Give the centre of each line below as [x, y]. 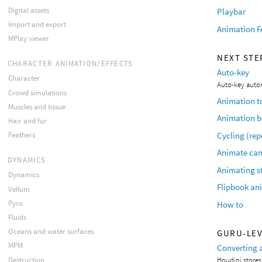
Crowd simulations [37, 92]
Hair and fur [27, 120]
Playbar [232, 12]
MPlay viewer [28, 39]
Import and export [37, 24]
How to [230, 204]
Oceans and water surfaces [51, 232]
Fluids [17, 218]
